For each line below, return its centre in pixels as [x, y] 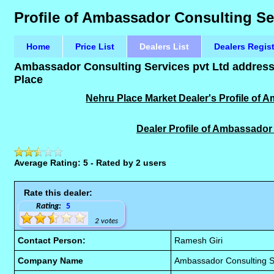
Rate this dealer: [58, 193]
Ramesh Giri [199, 240]
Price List [95, 46]
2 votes [107, 221]
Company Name [51, 261]
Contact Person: [52, 240]
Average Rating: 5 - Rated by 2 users [91, 163]
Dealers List [165, 46]
